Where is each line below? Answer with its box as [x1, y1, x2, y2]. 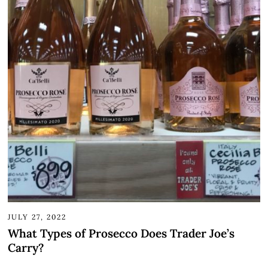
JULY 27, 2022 [8, 212, 67, 221]
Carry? [8, 240, 44, 255]
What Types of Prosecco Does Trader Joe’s [8, 226, 235, 241]
